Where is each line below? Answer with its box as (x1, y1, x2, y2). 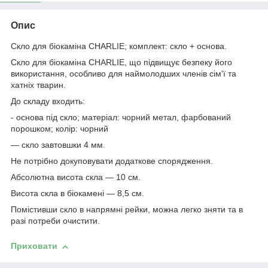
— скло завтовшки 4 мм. (11, 140, 105, 150)
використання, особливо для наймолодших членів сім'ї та (11, 69, 236, 79)
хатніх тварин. (11, 80, 66, 90)
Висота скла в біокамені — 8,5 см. (11, 188, 144, 199)
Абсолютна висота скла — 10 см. (11, 172, 141, 182)
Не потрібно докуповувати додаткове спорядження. (11, 156, 213, 166)
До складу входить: (11, 96, 85, 106)
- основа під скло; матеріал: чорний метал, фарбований (11, 112, 231, 123)
